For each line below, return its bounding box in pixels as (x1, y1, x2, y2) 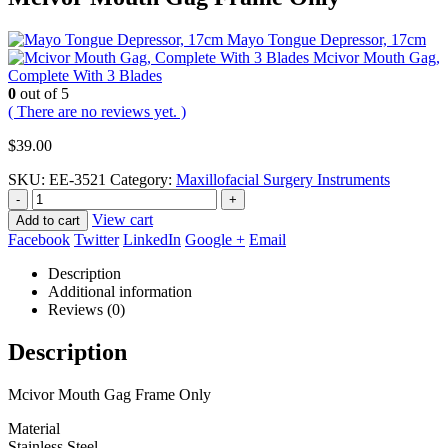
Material (8, 419, 60, 437)
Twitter (74, 230, 119, 248)
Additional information (48, 282, 192, 300)
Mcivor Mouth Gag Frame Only (8, 385, 211, 403)
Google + (185, 230, 245, 248)
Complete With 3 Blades (8, 66, 162, 84)
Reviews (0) (48, 300, 125, 318)
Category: (110, 170, 176, 188)
